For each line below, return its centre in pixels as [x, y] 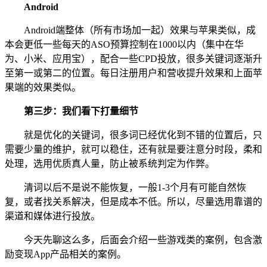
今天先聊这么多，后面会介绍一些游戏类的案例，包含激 [143, 240]
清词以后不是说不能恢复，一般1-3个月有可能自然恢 [135, 187]
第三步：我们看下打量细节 [81, 111]
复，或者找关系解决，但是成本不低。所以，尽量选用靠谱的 [133, 201]
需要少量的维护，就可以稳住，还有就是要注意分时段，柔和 [133, 149]
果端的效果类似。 [43, 87]
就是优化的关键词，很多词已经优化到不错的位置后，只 [143, 135]
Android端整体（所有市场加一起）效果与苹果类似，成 [140, 30]
